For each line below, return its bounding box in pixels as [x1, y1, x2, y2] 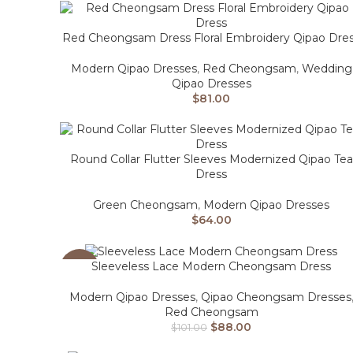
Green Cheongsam [93, 198, 198, 213]
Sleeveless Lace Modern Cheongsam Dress [91, 259, 331, 274]
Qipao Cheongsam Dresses [200, 290, 351, 305]
